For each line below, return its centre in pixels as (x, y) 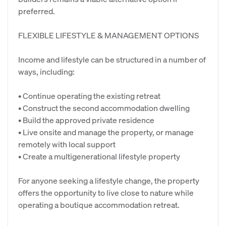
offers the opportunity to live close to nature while (106, 192)
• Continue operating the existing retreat (89, 96)
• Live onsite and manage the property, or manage (106, 132)
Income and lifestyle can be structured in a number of (112, 59)
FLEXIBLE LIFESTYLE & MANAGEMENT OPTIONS (108, 35)
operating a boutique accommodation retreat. (99, 205)
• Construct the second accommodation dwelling (104, 108)
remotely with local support (67, 144)
